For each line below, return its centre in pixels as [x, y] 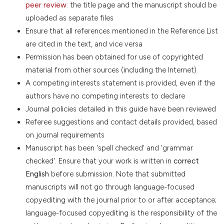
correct [186, 161]
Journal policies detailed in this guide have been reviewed [120, 109]
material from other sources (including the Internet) [111, 70]
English [37, 174]
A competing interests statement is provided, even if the [120, 83]
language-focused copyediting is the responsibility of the [121, 213]
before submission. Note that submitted [117, 174]
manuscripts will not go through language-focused [110, 187]
